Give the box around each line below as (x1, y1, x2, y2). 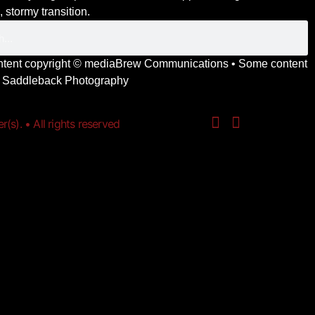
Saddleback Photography (2, 75, 129, 87)
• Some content (229, 58, 308, 70)
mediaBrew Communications (84, 58, 229, 70)
